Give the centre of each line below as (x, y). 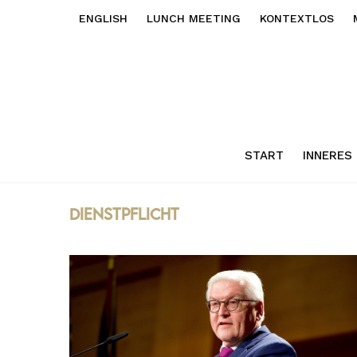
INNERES (327, 155)
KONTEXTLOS (297, 18)
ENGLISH (103, 18)
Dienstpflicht (124, 214)
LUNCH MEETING (194, 18)
